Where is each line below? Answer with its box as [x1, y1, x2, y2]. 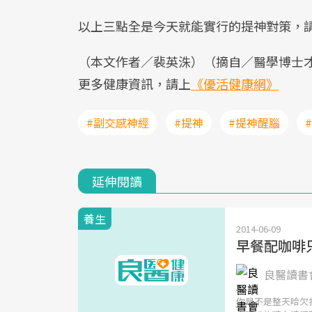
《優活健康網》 [191, 74, 279, 93]
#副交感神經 [86, 114, 149, 131]
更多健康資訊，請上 [78, 74, 191, 93]
